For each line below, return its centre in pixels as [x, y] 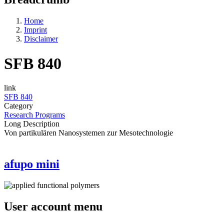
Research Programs [34, 115]
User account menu [53, 206]
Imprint [35, 30]
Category [18, 106]
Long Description [32, 124]
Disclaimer [41, 39]
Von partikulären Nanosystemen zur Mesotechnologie [88, 133]
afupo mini [32, 164]
